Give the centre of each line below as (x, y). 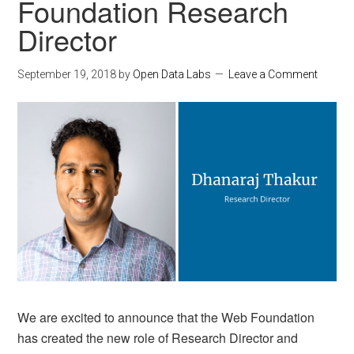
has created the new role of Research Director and (158, 337)
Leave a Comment (273, 74)
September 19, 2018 (67, 74)
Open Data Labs (172, 74)
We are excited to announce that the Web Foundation (166, 317)
